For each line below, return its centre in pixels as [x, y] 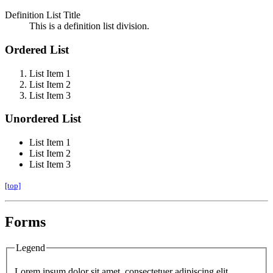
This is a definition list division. [89, 26]
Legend [30, 247]
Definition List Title [43, 15]
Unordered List [43, 119]
